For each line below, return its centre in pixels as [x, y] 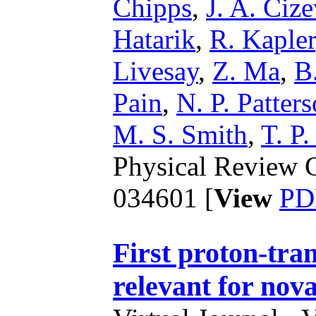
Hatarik [154, 39]
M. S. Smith [180, 135]
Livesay [156, 71]
